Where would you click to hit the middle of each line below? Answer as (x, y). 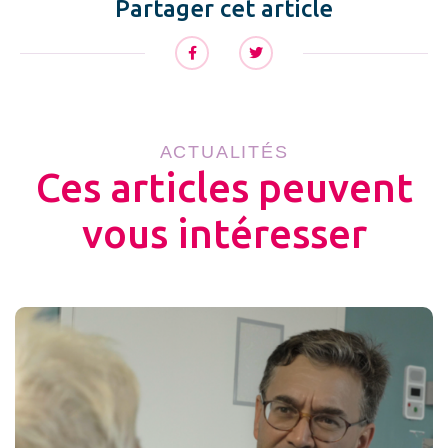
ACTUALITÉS (224, 152)
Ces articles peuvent (224, 188)
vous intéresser (224, 234)
